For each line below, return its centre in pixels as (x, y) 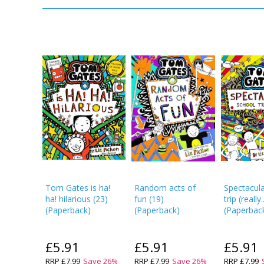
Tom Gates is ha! (78, 188)
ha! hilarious (68, 199)
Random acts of (165, 188)
